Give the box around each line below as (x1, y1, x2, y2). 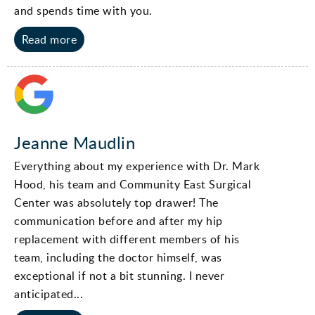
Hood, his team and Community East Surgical (14, 176, 251, 192)
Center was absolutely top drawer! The (14, 194, 219, 210)
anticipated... (14, 285, 83, 302)
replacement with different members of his (14, 231, 240, 247)
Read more (21, 31, 77, 47)
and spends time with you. (14, 2, 153, 18)
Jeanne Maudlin (14, 130, 135, 154)
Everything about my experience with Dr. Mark (14, 157, 259, 174)
